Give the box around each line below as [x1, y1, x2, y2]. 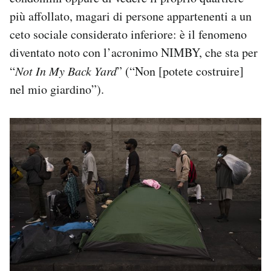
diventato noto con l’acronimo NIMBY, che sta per [10, 44, 258, 61]
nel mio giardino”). [10, 81, 104, 98]
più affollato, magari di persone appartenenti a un [10, 8, 252, 25]
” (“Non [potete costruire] [117, 63, 244, 80]
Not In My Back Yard [15, 63, 117, 79]
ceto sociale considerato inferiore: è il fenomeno [10, 26, 247, 43]
